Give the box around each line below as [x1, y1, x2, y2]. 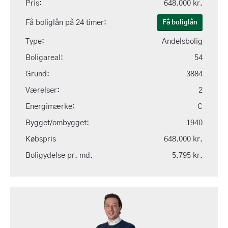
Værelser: [25, 87, 60, 94]
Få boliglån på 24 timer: [25, 18, 106, 26]
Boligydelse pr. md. [25, 152, 93, 159]
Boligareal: [25, 54, 63, 62]
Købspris [25, 135, 56, 143]
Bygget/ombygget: [25, 119, 89, 127]
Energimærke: [25, 103, 75, 110]
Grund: [25, 70, 49, 78]
